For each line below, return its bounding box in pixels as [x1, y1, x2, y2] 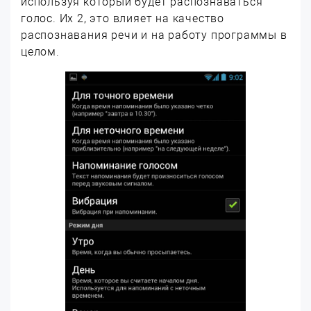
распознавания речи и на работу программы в [21, 28, 287, 42]
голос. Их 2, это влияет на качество [21, 12, 225, 25]
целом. [21, 45, 60, 58]
